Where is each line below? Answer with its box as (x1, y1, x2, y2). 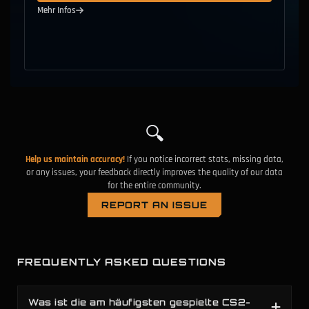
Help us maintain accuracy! (26, 154, 125, 166)
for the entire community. (108, 180, 201, 192)
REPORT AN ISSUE (101, 199, 208, 211)
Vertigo (57, 26, 86, 38)
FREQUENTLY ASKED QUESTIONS (17, 256, 227, 268)
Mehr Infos (37, 5, 76, 17)
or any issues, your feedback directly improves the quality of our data (26, 167, 283, 179)
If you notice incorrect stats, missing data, (127, 154, 283, 166)
